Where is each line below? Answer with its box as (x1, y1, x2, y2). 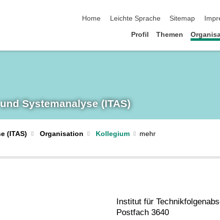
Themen (156, 30, 184, 38)
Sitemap (169, 15, 195, 23)
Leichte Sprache (110, 15, 161, 23)
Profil (131, 30, 149, 38)
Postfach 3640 (116, 208, 169, 218)
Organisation (39, 130, 83, 137)
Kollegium (96, 130, 130, 137)
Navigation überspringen (82, 4, 159, 12)
